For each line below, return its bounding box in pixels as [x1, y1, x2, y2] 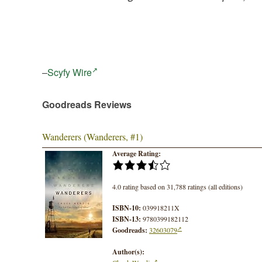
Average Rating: [112, 149, 161, 159]
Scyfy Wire [47, 65, 92, 80]
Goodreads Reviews [42, 98, 132, 112]
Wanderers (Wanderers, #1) [42, 130, 143, 143]
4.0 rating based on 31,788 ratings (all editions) [112, 182, 243, 192]
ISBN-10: [112, 203, 141, 213]
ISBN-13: [112, 214, 141, 225]
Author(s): [112, 247, 144, 257]
